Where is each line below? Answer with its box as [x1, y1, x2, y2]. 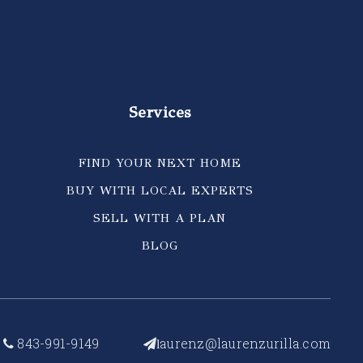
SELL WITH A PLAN [93, 211, 227, 225]
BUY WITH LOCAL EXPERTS [66, 183, 254, 198]
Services [128, 102, 191, 122]
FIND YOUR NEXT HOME [78, 156, 241, 170]
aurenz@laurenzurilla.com [160, 335, 331, 352]
